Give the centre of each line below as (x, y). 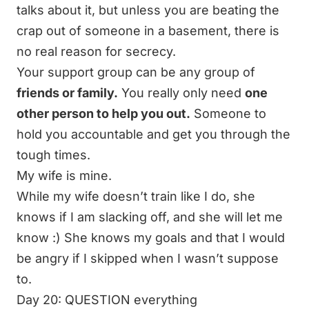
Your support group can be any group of (136, 72)
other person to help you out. (103, 114)
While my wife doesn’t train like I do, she (136, 197)
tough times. (53, 155)
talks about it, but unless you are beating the (148, 10)
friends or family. (67, 93)
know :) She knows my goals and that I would (151, 238)
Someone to (228, 114)
